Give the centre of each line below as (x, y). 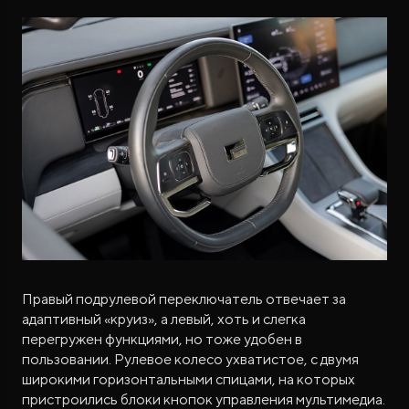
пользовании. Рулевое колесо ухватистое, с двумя (190, 359)
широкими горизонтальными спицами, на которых (189, 379)
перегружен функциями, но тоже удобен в (162, 339)
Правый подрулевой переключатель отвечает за (184, 299)
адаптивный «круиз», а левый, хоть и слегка (164, 319)
